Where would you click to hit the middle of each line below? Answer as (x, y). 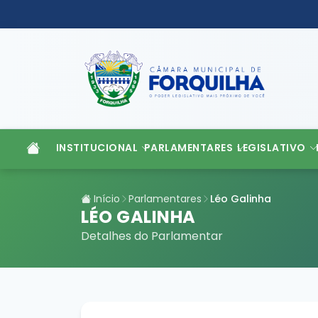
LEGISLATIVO (272, 148)
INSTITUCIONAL (97, 148)
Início (105, 199)
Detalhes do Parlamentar (152, 236)
